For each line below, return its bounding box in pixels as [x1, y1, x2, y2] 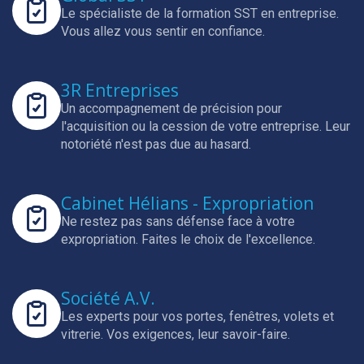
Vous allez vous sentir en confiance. [61, 24, 265, 39]
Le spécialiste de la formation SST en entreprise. [61, 6, 339, 21]
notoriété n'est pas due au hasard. [61, 136, 251, 152]
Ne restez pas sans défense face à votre [61, 214, 295, 229]
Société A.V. [61, 287, 155, 310]
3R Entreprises [61, 79, 179, 102]
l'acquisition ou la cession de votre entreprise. [61, 119, 325, 134]
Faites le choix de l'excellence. [141, 232, 315, 247]
